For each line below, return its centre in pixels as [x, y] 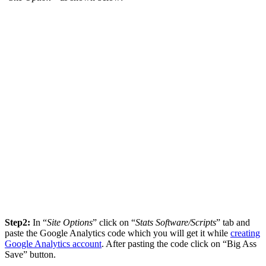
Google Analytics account [53, 243]
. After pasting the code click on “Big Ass [179, 243]
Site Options [70, 222]
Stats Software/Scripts [176, 222]
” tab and [233, 222]
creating [245, 233]
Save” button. [30, 254]
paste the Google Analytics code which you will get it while [118, 233]
